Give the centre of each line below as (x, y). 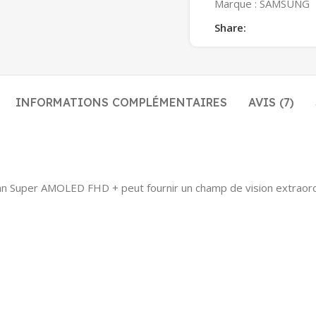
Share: (230, 27)
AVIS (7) (271, 102)
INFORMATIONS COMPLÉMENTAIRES (121, 102)
